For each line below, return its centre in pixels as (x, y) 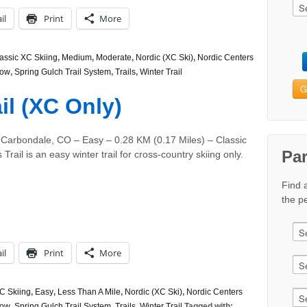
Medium (77, 58)
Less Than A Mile (89, 292)
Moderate (114, 58)
